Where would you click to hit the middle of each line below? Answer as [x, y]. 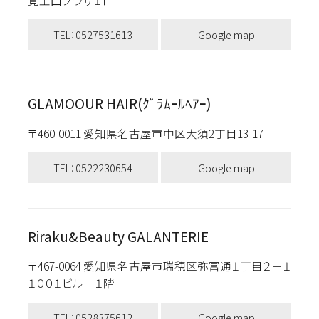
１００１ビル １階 [71, 283]
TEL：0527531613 [93, 34]
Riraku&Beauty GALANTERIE [118, 236]
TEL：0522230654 [93, 167]
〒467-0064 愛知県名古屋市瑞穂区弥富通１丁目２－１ [159, 266]
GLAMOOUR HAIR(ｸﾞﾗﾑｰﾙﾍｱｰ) [119, 104]
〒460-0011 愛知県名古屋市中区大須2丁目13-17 [152, 133]
